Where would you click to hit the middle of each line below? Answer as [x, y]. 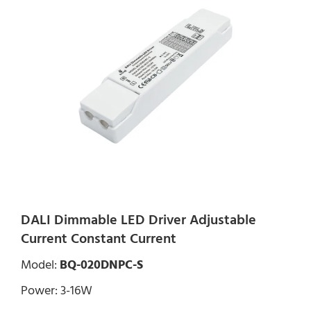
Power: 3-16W [57, 291]
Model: [40, 265]
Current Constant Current [99, 239]
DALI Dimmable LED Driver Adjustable [138, 220]
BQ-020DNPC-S [101, 265]
